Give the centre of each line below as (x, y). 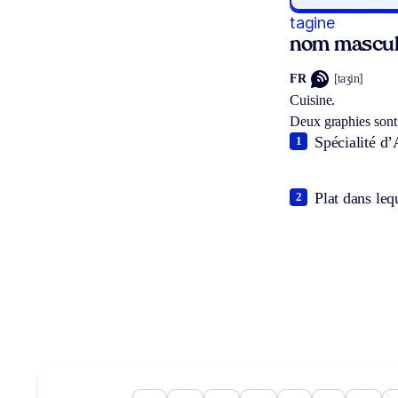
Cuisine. (313, 99)
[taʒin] (348, 79)
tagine (312, 22)
